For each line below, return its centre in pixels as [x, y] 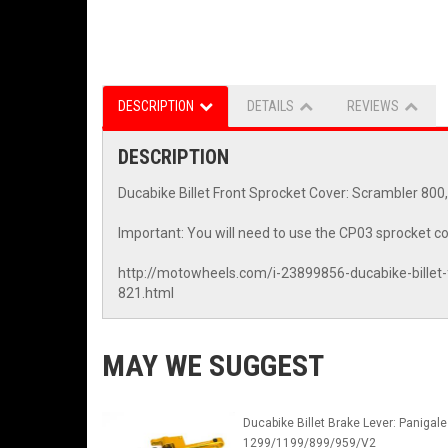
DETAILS [270, 106]
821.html [146, 293]
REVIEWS [373, 106]
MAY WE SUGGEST [213, 366]
